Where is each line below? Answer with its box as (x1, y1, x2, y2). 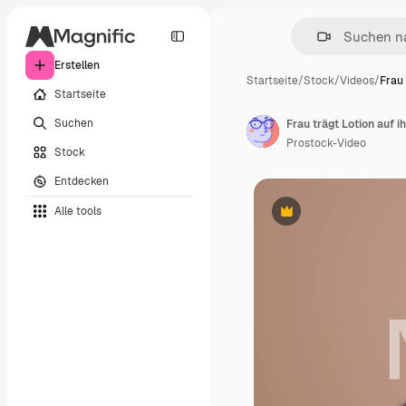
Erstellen (54, 58, 100, 72)
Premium (285, 210, 333, 226)
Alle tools (54, 203, 101, 218)
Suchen (54, 115, 93, 130)
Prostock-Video (286, 136, 366, 150)
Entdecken (54, 173, 109, 188)
